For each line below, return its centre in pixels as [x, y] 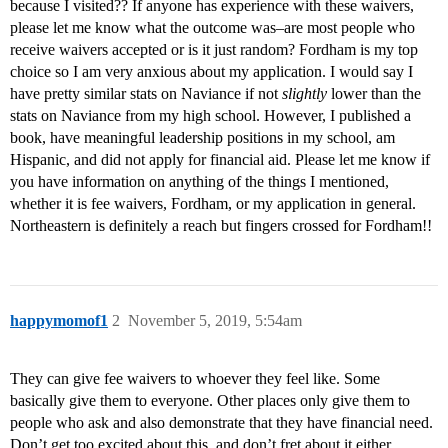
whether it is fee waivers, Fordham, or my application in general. [213, 204]
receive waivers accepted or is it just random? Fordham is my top [214, 50]
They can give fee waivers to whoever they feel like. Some [195, 379]
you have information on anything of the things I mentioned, [199, 182]
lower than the [374, 94]
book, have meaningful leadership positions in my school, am [202, 138]
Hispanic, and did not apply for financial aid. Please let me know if [220, 160]
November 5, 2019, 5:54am [215, 321]
